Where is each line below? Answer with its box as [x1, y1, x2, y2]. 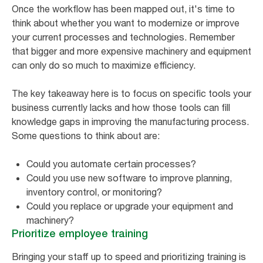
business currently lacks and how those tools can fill [12, 101, 230, 113]
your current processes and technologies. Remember [12, 31, 235, 43]
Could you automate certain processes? [26, 157, 196, 170]
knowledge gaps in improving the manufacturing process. [12, 115, 249, 127]
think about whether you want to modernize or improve [12, 16, 240, 29]
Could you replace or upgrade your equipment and [26, 200, 233, 212]
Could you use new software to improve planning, [26, 171, 232, 184]
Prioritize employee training [12, 227, 148, 240]
